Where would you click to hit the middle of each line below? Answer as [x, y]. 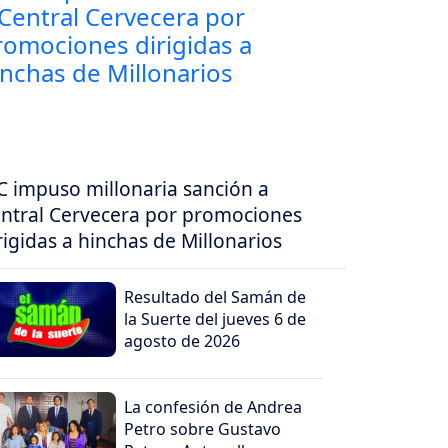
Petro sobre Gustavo [203, 429]
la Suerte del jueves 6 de [215, 319]
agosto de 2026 [182, 341]
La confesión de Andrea [213, 407]
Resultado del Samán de [215, 297]
